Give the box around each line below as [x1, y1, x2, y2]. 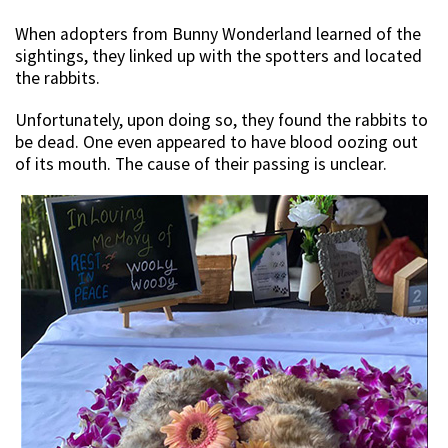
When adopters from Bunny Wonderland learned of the [15, 23, 421, 46]
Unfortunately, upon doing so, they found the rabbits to [15, 109, 428, 132]
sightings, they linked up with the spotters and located [15, 45, 422, 68]
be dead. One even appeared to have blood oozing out [15, 131, 418, 154]
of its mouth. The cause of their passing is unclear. [15, 153, 387, 176]
